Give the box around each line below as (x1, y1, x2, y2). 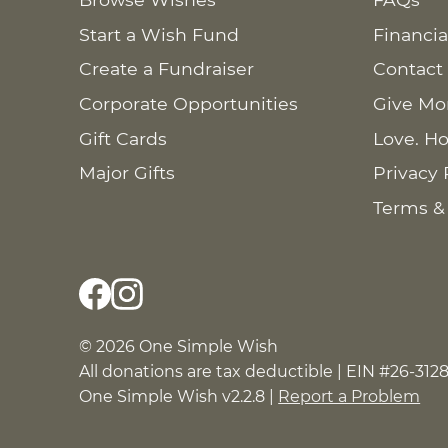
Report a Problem (278, 387, 421, 407)
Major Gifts (79, 162, 176, 184)
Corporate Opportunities (79, 93, 299, 115)
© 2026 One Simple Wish (79, 337, 279, 357)
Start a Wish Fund (79, 23, 240, 45)
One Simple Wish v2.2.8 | (79, 387, 279, 407)
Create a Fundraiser (79, 58, 255, 80)
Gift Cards (79, 127, 168, 149)
